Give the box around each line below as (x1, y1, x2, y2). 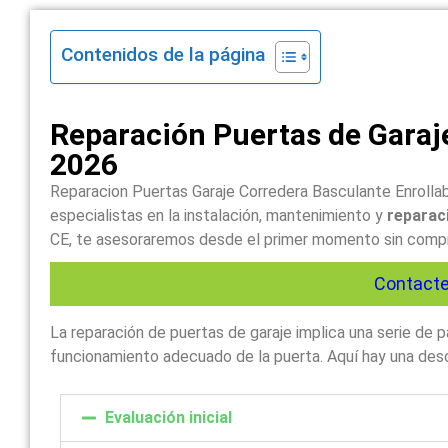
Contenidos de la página (61, 42, 266, 66)
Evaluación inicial (105, 407, 233, 427)
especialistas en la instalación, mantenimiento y (50, 205, 388, 225)
